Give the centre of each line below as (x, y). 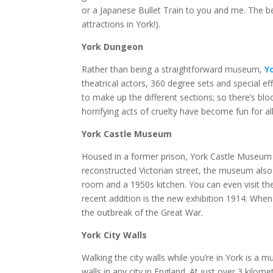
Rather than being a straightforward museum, (173, 69)
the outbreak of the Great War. (143, 212)
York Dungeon (113, 47)
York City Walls (115, 235)
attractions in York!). (121, 24)
